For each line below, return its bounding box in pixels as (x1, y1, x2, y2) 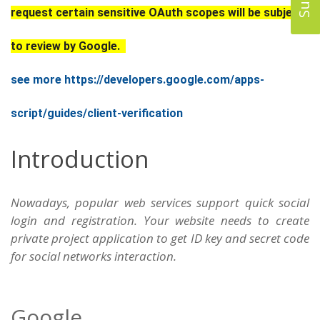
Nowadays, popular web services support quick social (11, 194, 309, 211)
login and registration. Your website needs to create (11, 212, 309, 229)
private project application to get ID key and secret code (11, 230, 309, 246)
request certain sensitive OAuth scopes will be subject (11, 6, 304, 19)
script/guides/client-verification (11, 106, 183, 120)
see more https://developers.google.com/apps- (11, 73, 264, 86)
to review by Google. (11, 39, 126, 53)
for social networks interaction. (11, 248, 176, 264)
